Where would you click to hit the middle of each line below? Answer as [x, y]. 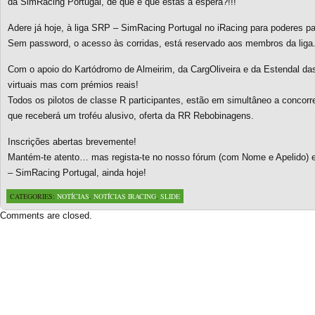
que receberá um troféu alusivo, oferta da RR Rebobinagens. [131, 116]
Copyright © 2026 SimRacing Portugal [90, 258]
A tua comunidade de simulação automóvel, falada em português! [142, 270]
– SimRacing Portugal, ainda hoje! [77, 173]
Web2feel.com [175, 239]
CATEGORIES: [33, 196]
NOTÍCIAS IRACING [125, 196]
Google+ [31, 250]
